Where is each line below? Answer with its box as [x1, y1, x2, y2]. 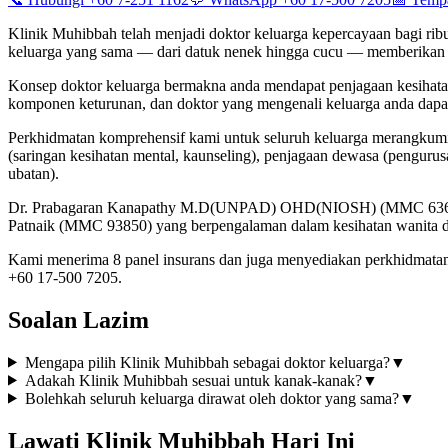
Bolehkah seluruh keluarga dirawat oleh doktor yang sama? [24, 389, 399, 407]
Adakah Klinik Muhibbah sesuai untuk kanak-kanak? [24, 371, 362, 389]
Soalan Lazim [8, 306, 149, 333]
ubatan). [8, 164, 59, 182]
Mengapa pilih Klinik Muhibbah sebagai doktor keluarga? [24, 353, 390, 371]
